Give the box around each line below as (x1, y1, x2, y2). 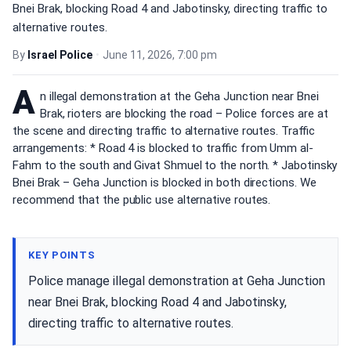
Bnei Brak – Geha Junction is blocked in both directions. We (13, 175, 317, 190)
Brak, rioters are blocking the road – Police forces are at (39, 107, 328, 121)
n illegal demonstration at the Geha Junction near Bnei (39, 89, 319, 103)
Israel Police (27, 49, 92, 61)
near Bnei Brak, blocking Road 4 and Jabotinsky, (28, 294, 287, 309)
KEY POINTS (28, 248, 96, 261)
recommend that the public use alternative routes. (13, 193, 271, 207)
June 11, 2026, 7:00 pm (103, 49, 217, 61)
